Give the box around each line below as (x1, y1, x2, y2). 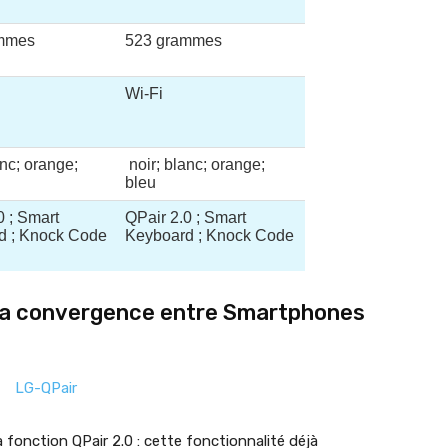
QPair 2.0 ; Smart (125, 209, 246, 226)
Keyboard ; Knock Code (125, 227, 294, 244)
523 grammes (125, 32, 222, 49)
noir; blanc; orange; (125, 156, 265, 173)
